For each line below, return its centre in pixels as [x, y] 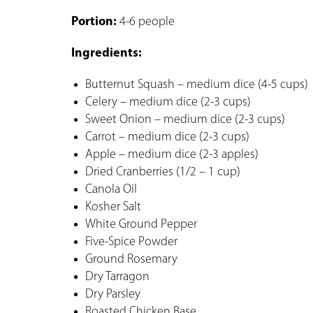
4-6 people [146, 22]
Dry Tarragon [117, 277]
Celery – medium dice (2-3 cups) [168, 102]
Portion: [94, 22]
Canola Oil [111, 189]
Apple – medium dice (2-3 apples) [172, 154]
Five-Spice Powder [131, 242]
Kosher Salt [113, 207]
